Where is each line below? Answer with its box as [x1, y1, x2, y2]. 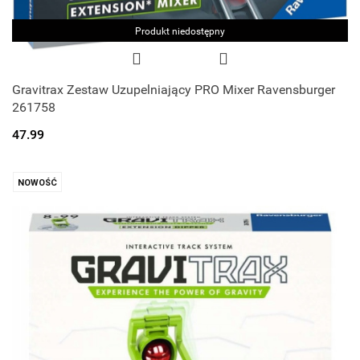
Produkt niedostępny [135, 26, 225, 38]
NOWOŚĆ [18, 177, 57, 188]
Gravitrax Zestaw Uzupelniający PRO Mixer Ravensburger [12, 82, 335, 98]
